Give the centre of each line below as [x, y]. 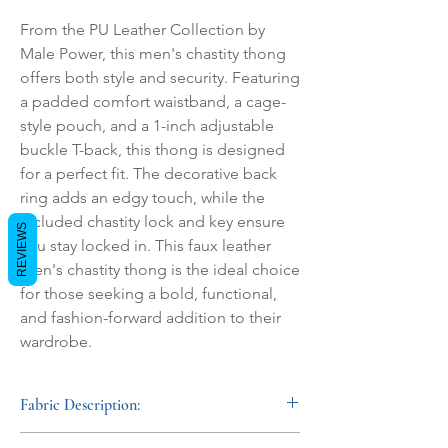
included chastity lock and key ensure [152, 222]
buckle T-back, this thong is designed [152, 150]
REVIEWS [22, 249]
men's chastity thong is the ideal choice [160, 270]
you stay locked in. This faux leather [145, 246]
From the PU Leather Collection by [142, 30]
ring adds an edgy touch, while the [142, 198]
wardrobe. [56, 342]
